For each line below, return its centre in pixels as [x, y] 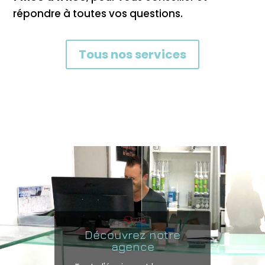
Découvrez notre [132, 234]
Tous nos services [132, 54]
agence [132, 246]
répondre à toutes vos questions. [98, 13]
